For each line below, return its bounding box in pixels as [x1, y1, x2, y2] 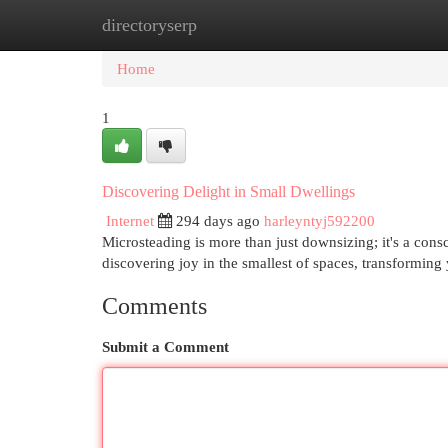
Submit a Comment [102, 338, 229, 355]
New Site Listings [200, 16, 309, 33]
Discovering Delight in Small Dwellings [102, 183, 355, 200]
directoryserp [102, 15, 197, 35]
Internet [106, 212, 154, 229]
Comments [102, 293, 207, 319]
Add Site [339, 16, 393, 33]
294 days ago [176, 212, 260, 229]
